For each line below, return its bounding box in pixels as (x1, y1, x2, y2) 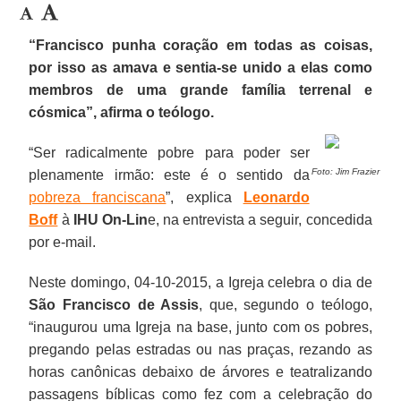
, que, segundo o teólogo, (199, 296, 372, 312)
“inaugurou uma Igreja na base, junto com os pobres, (29, 319, 372, 335)
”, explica (166, 189, 243, 205)
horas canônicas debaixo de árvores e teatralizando (29, 363, 372, 380)
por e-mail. (29, 234, 97, 250)
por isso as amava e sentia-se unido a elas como (29, 59, 372, 75)
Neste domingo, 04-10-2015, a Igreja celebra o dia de (29, 274, 372, 290)
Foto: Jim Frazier (311, 166, 380, 176)
